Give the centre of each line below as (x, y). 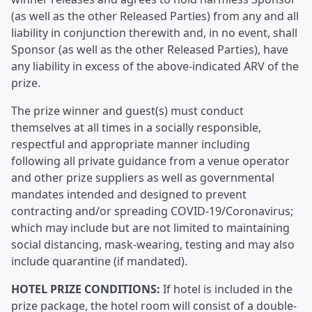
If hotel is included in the (226, 289)
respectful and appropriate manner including (131, 144)
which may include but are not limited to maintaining (150, 228)
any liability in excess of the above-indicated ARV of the (155, 66)
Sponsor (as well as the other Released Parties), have (150, 49)
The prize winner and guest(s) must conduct (127, 111)
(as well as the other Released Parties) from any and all (155, 16)
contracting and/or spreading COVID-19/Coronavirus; (152, 211)
